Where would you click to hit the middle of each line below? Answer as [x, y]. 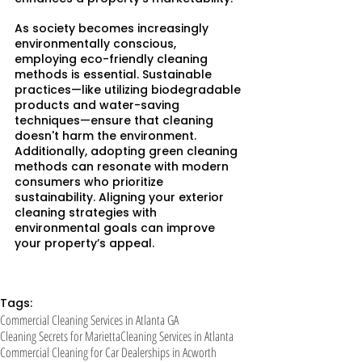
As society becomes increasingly [113, 29]
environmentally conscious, [97, 44]
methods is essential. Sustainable [115, 75]
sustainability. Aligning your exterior [121, 198]
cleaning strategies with [87, 213]
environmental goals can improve [116, 228]
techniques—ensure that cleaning [116, 121]
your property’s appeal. [84, 244]
